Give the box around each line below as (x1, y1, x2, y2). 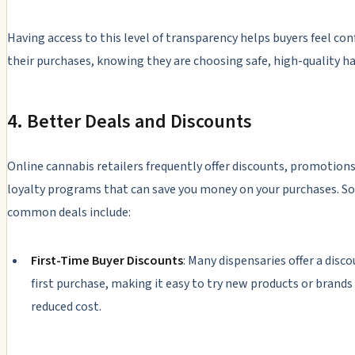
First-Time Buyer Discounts (30, 252, 183, 270)
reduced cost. (30, 298, 101, 316)
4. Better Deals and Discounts (7, 108, 252, 136)
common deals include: (7, 204, 131, 222)
